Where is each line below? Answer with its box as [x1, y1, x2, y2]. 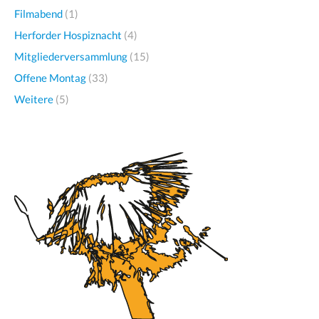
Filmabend [14, 6, 63, 20]
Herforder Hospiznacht [14, 28, 122, 41]
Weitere [14, 92, 53, 105]
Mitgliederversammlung [14, 49, 127, 63]
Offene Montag [14, 70, 86, 84]
